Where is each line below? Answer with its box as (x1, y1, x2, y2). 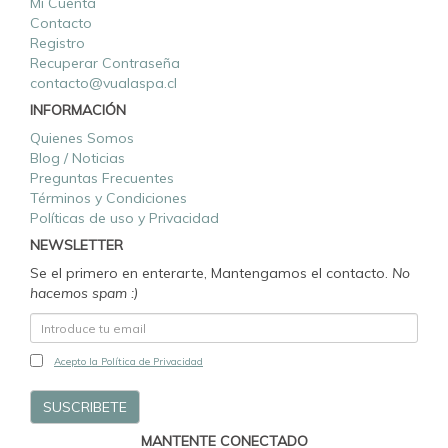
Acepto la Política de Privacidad (54, 355, 203, 369)
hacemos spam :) (30, 284, 138, 303)
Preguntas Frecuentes (30, 169, 174, 188)
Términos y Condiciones (30, 189, 187, 208)
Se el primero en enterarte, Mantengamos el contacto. (30, 264, 392, 283)
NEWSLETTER (30, 236, 123, 255)
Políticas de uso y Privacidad (30, 209, 219, 228)
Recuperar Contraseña (30, 54, 180, 73)
